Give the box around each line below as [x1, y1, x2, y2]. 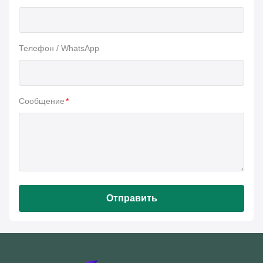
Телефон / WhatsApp [19, 43, 99, 53]
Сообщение [19, 96, 65, 106]
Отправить [106, 193, 157, 203]
